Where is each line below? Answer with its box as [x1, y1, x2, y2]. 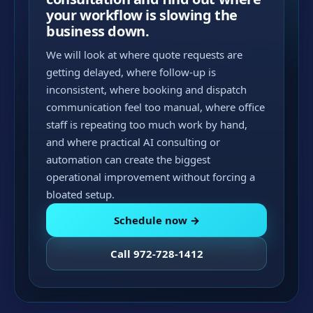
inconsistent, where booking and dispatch [46, 82, 247, 96]
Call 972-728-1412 [110, 247, 203, 261]
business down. [46, 22, 150, 41]
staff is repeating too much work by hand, [46, 117, 247, 131]
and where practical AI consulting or [46, 135, 220, 149]
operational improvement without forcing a [46, 170, 255, 184]
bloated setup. [46, 187, 115, 201]
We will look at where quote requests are [46, 48, 242, 61]
